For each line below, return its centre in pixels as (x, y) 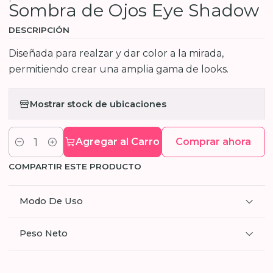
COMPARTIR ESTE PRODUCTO (75, 166)
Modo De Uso (51, 201)
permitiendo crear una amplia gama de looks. (118, 69)
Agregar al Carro (118, 142)
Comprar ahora (213, 142)
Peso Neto (43, 233)
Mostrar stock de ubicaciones (98, 104)
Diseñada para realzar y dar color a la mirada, (116, 53)
